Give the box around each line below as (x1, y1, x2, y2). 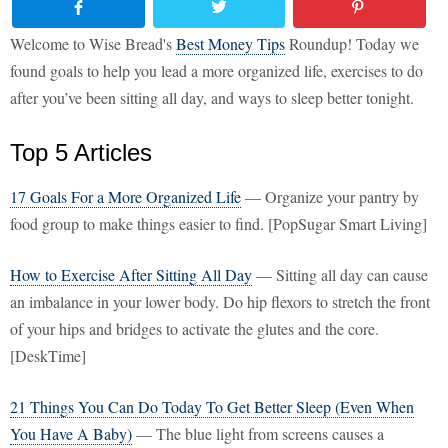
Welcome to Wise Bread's (10, 33, 176, 55)
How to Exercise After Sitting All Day (10, 264, 252, 286)
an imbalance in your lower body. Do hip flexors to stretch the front (10, 291, 430, 313)
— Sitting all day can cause (252, 264, 428, 286)
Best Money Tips (176, 33, 285, 55)
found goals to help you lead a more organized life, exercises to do (10, 60, 423, 82)
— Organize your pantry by (241, 186, 419, 208)
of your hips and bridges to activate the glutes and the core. (10, 318, 379, 340)
